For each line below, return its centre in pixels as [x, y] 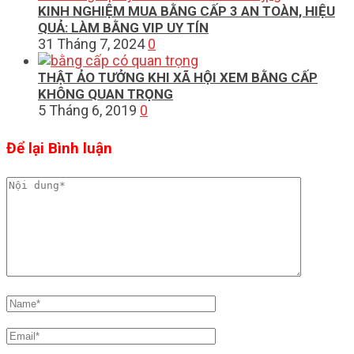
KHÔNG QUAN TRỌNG [105, 94]
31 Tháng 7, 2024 [91, 44]
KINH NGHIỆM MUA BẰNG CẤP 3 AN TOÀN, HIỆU [186, 11]
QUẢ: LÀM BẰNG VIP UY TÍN [123, 28]
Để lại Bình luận [59, 148]
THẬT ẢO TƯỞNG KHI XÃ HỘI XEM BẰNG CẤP [178, 78]
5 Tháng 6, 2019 [87, 111]
